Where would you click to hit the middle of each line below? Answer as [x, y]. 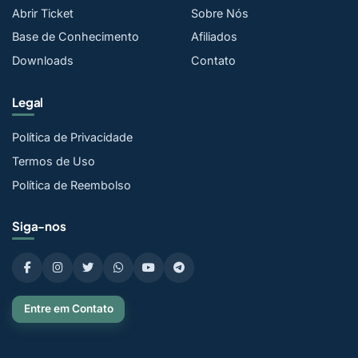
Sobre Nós [220, 13]
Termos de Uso [54, 161]
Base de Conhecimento [76, 37]
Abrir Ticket [43, 13]
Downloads [43, 61]
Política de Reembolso [72, 185]
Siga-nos [39, 226]
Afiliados [214, 37]
